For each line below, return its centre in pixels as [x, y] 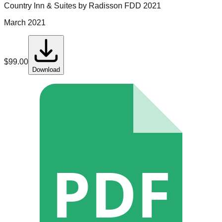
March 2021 [25, 23]
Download [46, 70]
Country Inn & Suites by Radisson [63, 6]
